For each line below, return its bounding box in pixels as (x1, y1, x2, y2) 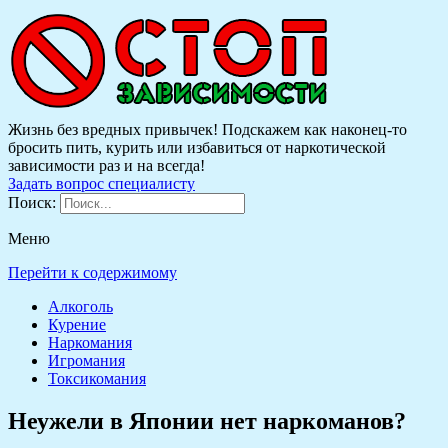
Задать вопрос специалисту (8, 175, 195, 192)
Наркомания (48, 334, 132, 351)
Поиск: (8, 194, 60, 211)
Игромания (48, 352, 125, 369)
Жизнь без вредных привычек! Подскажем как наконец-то (8, 121, 407, 138)
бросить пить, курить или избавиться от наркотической (8, 139, 386, 156)
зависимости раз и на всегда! (8, 157, 205, 174)
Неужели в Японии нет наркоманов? (8, 407, 406, 434)
